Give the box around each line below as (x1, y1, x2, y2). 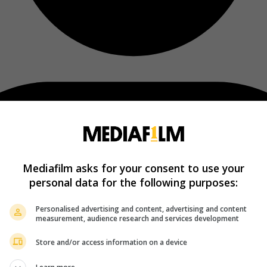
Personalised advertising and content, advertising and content (36, 203, 247, 214)
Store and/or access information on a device (36, 237, 187, 247)
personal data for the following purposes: (29, 175, 238, 190)
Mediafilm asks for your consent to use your (23, 160, 244, 175)
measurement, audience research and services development (36, 213, 239, 223)
